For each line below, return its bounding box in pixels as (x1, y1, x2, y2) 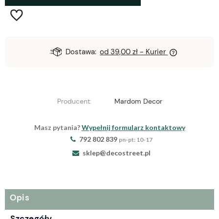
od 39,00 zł (100, 47, 138, 57)
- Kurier (140, 47, 166, 57)
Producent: (57, 97, 91, 106)
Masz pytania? (34, 123, 82, 132)
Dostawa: (65, 47, 96, 57)
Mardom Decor (114, 97, 162, 106)
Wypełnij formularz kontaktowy (81, 123, 185, 132)
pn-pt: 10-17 (118, 136, 153, 144)
